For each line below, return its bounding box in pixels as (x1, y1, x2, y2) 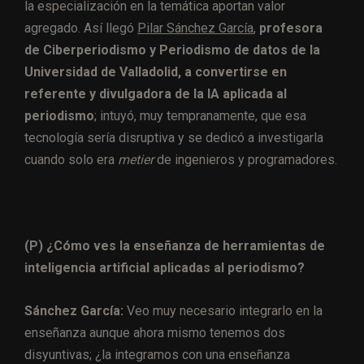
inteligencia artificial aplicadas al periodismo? (24, 260, 308, 276)
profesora (259, 20, 323, 37)
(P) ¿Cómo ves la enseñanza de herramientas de (24, 238, 325, 254)
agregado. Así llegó (24, 20, 137, 37)
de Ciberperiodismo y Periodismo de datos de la (24, 42, 320, 58)
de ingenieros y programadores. (154, 152, 337, 168)
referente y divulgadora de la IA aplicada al (24, 86, 287, 102)
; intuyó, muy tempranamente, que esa (94, 108, 306, 124)
